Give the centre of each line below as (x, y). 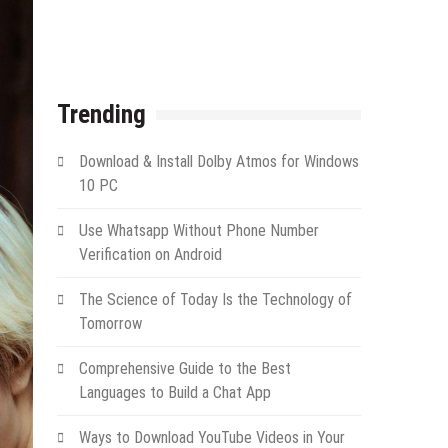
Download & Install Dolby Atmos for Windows (218, 161)
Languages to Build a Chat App (174, 392)
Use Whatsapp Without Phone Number (198, 230)
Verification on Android (150, 254)
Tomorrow (110, 323)
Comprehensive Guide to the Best (184, 368)
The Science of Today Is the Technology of (215, 299)
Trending (101, 114)
